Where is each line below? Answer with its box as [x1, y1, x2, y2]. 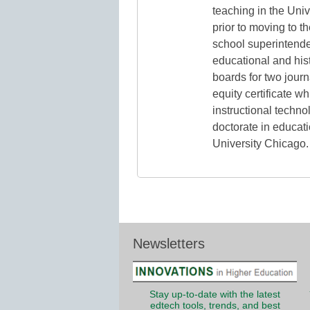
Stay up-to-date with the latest [149, 289, 280, 300]
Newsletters [133, 236, 205, 252]
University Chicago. [212, 138, 309, 150]
